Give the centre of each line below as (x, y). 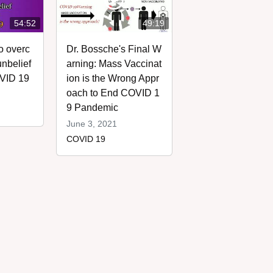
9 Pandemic (92, 107)
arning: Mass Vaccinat (114, 63)
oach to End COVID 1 (113, 93)
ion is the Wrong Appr (112, 78)
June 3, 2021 (91, 123)
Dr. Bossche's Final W (114, 49)
